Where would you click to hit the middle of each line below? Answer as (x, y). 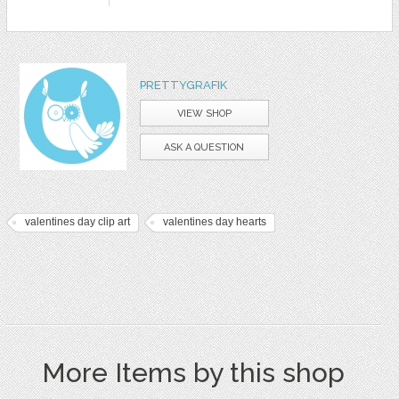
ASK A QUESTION (204, 147)
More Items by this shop (194, 372)
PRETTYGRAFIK (183, 85)
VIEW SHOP (204, 113)
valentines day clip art (77, 221)
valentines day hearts (214, 221)
